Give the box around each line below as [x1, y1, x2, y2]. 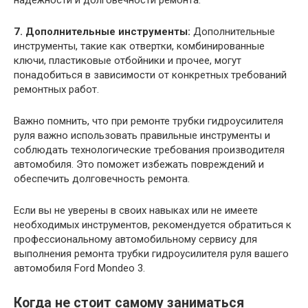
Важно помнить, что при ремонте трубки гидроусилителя [14, 114, 283, 127]
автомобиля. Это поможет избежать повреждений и [14, 157, 264, 170]
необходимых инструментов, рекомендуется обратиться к [14, 218, 291, 231]
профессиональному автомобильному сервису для [14, 232, 257, 245]
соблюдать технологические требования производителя [14, 143, 285, 156]
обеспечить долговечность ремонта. [14, 172, 190, 185]
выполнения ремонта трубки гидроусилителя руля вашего [14, 247, 289, 260]
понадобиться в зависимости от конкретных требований [14, 68, 287, 81]
